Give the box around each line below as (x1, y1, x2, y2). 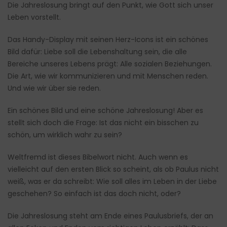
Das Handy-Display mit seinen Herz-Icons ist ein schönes (8, 34, 208, 45)
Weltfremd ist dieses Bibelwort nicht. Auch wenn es (8, 152, 188, 163)
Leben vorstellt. (8, 12, 61, 23)
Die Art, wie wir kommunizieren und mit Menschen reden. (8, 71, 208, 82)
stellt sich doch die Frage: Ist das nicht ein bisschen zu (8, 118, 199, 128)
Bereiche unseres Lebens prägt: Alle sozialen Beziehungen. (8, 59, 212, 69)
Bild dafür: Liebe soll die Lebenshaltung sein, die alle (8, 47, 187, 57)
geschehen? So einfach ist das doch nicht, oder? (8, 188, 181, 199)
